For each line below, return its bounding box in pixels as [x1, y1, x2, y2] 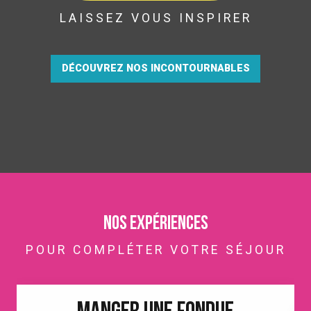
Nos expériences [103, 215, 208, 235]
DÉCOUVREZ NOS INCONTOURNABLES [61, 62, 250, 75]
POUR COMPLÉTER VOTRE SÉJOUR [25, 243, 286, 258]
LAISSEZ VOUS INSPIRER [59, 10, 252, 25]
